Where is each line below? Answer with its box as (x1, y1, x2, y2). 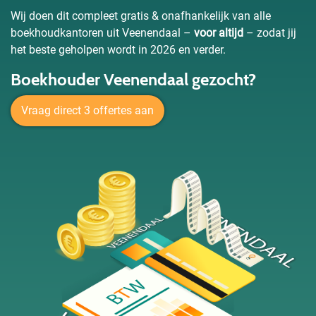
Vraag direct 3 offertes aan (21, 104, 154, 117)
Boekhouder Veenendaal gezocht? (11, 69, 256, 90)
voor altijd (194, 26, 243, 39)
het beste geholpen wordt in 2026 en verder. (11, 43, 226, 56)
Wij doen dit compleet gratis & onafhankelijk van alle (11, 9, 271, 23)
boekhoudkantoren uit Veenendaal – (11, 26, 194, 39)
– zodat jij (243, 26, 296, 39)
